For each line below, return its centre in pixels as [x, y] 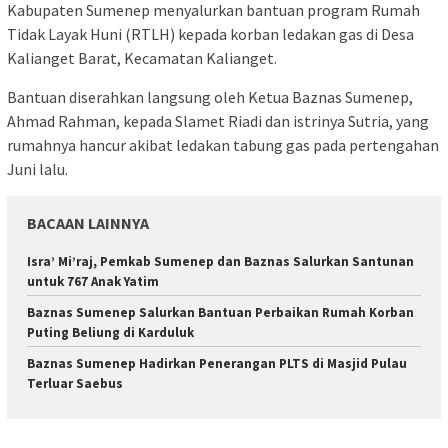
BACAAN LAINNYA [88, 223]
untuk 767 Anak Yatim [93, 282]
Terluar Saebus [75, 384]
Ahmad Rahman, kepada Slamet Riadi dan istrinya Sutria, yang [218, 121]
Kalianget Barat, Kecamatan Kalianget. [142, 58]
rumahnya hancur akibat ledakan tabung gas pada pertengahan [223, 145]
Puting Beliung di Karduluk [110, 333]
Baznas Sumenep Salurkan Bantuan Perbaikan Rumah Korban [220, 313]
